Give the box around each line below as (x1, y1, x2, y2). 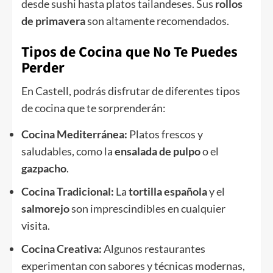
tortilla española (129, 185, 207, 199)
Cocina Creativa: (21, 242, 102, 256)
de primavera (21, 14, 85, 28)
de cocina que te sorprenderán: (21, 101, 166, 115)
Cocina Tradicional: (21, 185, 114, 199)
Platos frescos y (127, 127, 203, 141)
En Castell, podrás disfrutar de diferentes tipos (21, 84, 240, 98)
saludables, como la (21, 144, 115, 158)
